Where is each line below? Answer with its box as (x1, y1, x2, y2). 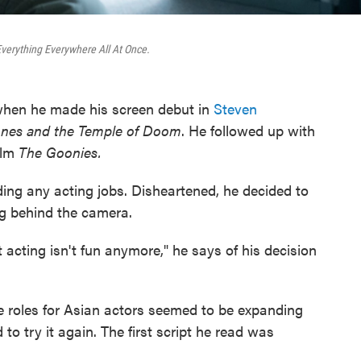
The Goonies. (15, 142, 102, 163)
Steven (210, 98, 257, 119)
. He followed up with (181, 120, 315, 141)
